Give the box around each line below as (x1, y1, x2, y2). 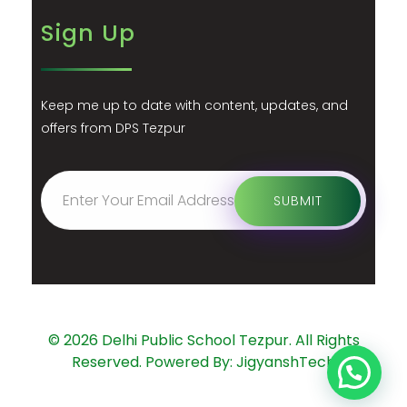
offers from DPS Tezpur (41, 119, 185, 138)
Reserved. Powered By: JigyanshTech (72, 352, 335, 373)
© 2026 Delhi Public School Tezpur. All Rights (47, 330, 360, 352)
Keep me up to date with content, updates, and (41, 96, 348, 115)
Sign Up (41, 17, 135, 50)
